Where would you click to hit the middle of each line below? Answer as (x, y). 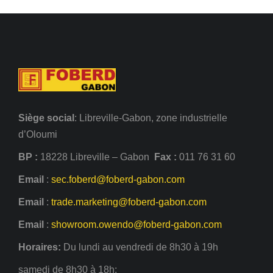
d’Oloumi (38, 135)
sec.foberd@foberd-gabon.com (118, 180)
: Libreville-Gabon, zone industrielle (151, 118)
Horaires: (41, 247)
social (61, 118)
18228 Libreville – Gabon (96, 157)
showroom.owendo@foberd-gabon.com (136, 225)
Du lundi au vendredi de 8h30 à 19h (141, 247)
